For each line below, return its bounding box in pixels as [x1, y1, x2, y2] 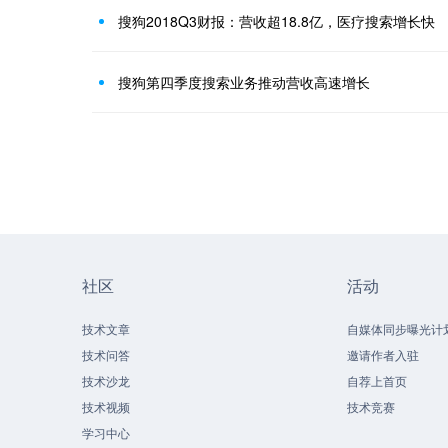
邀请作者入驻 [347, 346, 419, 363]
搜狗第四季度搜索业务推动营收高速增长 [118, 72, 370, 93]
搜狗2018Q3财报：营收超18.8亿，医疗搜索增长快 [118, 11, 435, 32]
